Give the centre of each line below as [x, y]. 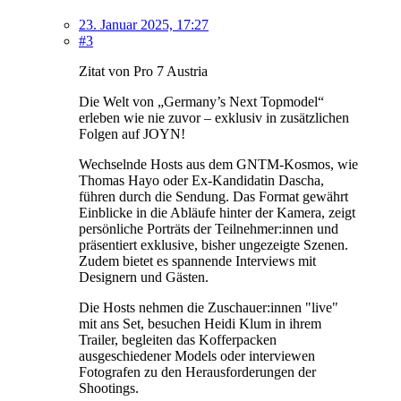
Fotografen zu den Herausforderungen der [197, 371]
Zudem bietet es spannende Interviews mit [197, 260]
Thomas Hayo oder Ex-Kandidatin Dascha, [201, 180]
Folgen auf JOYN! [132, 133]
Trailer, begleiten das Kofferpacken [178, 339]
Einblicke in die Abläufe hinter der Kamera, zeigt [217, 212]
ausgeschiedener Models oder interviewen [197, 355]
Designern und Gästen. [144, 277]
